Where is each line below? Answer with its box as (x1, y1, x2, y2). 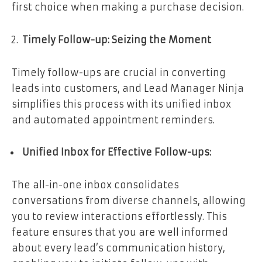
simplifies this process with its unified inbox (12, 98, 231, 110)
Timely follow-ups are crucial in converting (12, 66, 226, 78)
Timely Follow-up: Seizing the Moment (22, 34, 211, 46)
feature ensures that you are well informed (12, 226, 228, 239)
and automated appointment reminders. (12, 113, 215, 126)
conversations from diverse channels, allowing (12, 195, 246, 207)
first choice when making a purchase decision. (12, 1, 244, 13)
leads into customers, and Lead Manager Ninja (12, 82, 244, 94)
